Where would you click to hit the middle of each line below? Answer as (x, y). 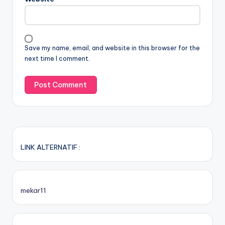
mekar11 (33, 191)
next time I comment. (57, 59)
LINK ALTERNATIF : (50, 147)
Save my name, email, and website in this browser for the (112, 48)
